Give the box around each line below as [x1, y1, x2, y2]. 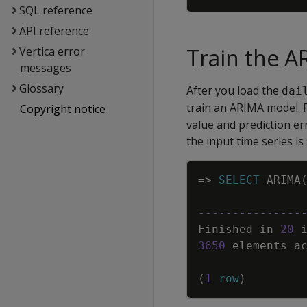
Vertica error [19, 44, 85, 59]
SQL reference [19, 3, 93, 18]
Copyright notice [19, 101, 106, 116]
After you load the [186, 83, 282, 98]
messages [19, 60, 71, 75]
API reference [19, 23, 89, 38]
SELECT [219, 173, 260, 186]
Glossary [19, 81, 64, 96]
